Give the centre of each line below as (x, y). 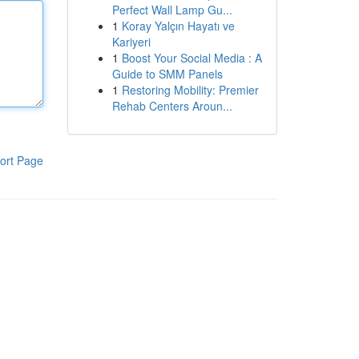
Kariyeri (131, 42)
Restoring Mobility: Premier (190, 90)
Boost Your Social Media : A (192, 58)
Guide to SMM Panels (167, 74)
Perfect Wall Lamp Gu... (172, 10)
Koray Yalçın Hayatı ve (178, 26)
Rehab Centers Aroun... (172, 106)
